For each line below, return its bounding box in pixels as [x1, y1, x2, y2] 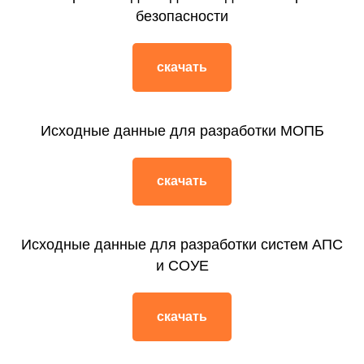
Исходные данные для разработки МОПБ [40, 122, 324, 139]
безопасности [136, 8, 228, 24]
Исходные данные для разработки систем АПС [21, 236, 343, 253]
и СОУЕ [155, 258, 209, 275]
